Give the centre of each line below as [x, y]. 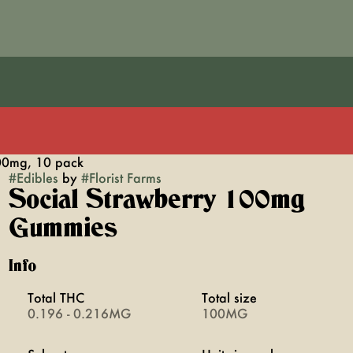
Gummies [63, 229]
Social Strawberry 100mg [156, 200]
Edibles [37, 178]
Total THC [56, 297]
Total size [229, 297]
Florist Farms [125, 178]
